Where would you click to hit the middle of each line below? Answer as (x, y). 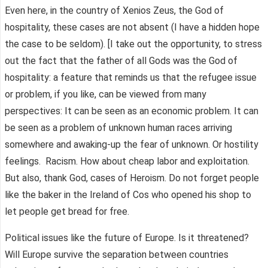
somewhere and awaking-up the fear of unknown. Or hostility (132, 144)
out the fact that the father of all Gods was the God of (121, 60)
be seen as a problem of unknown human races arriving (118, 127)
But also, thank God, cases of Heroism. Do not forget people (132, 178)
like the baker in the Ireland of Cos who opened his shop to (128, 194)
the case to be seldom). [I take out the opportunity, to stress (133, 44)
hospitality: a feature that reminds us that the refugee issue (131, 77)
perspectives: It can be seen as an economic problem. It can (132, 111)
